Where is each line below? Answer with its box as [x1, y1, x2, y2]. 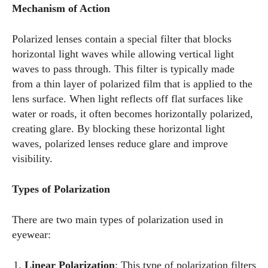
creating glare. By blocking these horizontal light [12, 123, 225, 135]
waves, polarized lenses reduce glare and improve [12, 138, 228, 150]
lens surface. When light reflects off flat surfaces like [12, 93, 243, 105]
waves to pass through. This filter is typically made [12, 63, 234, 75]
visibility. [12, 153, 53, 165]
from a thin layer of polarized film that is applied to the [12, 78, 252, 90]
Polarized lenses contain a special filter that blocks [12, 33, 232, 45]
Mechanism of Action [12, 2, 110, 14]
